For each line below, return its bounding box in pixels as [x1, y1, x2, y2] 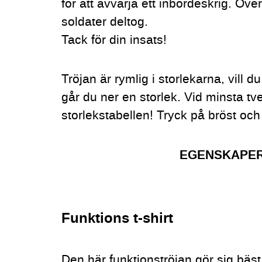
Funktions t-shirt [61, 208, 174, 229]
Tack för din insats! [61, 32, 167, 48]
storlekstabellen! [61, 108, 157, 124]
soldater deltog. [61, 13, 149, 30]
